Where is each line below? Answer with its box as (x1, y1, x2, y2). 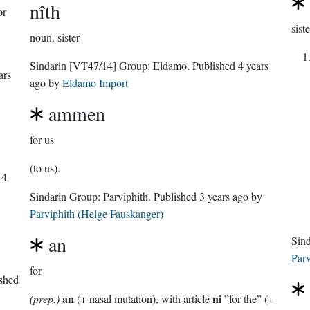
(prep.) (30, 291, 60, 306)
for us (30, 132, 55, 147)
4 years (238, 58, 269, 73)
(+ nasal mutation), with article (74, 291, 213, 306)
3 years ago (199, 189, 249, 203)
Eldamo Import (62, 75, 129, 90)
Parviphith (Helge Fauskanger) (30, 206, 164, 221)
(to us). (30, 161, 61, 175)
